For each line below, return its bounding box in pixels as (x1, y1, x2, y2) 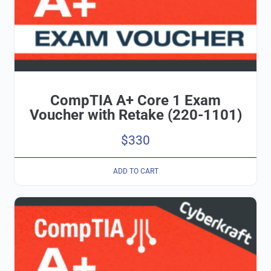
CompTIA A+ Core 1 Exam (50, 91, 221, 109)
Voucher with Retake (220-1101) (29, 106, 242, 123)
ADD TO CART (113, 167, 158, 176)
